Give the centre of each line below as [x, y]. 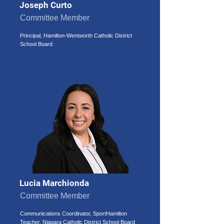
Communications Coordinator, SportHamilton [73, 213]
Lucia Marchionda [54, 183]
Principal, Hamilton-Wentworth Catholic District [76, 35]
